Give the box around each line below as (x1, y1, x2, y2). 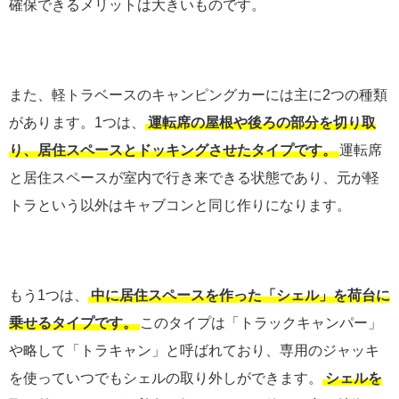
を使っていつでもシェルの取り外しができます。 (9, 370, 322, 387)
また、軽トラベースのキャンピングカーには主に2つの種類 (9, 87, 387, 103)
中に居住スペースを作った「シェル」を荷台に (91, 288, 390, 304)
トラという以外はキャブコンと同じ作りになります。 (9, 198, 351, 214)
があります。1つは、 (9, 115, 145, 131)
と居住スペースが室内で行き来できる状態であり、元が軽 (9, 170, 379, 186)
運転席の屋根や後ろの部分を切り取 (148, 115, 376, 131)
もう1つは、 (9, 288, 88, 304)
